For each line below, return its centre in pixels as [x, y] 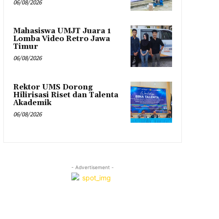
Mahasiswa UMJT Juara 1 [62, 31]
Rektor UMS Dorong [53, 87]
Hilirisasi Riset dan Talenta [66, 95]
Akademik [32, 103]
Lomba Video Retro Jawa [61, 39]
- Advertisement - [92, 167]
